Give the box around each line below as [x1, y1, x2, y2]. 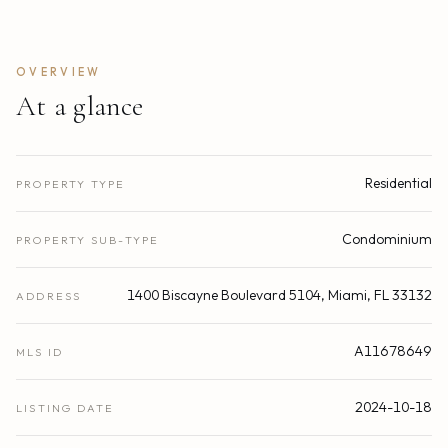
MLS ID [16, 345, 64, 360]
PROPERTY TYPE [16, 177, 126, 192]
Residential [365, 174, 432, 193]
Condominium [342, 230, 432, 249]
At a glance [16, 89, 144, 124]
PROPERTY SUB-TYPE [16, 233, 160, 248]
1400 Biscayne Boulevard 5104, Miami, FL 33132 [127, 286, 432, 305]
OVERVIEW [16, 65, 102, 80]
